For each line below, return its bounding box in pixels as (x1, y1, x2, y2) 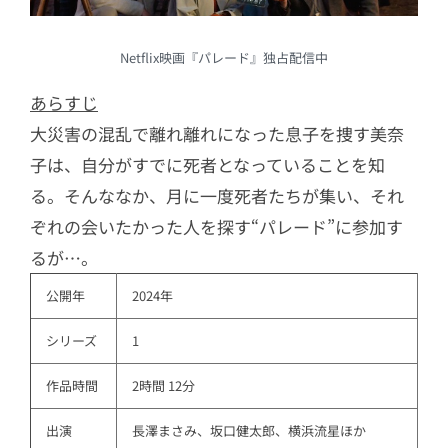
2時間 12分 (132, 376, 195, 396)
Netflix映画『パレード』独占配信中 (120, 48, 328, 68)
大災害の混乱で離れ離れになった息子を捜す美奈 (30, 121, 404, 147)
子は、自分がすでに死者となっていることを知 (30, 152, 385, 178)
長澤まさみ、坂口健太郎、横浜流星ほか (132, 421, 366, 441)
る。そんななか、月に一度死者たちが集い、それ (30, 183, 404, 209)
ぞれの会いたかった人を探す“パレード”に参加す (30, 214, 403, 240)
